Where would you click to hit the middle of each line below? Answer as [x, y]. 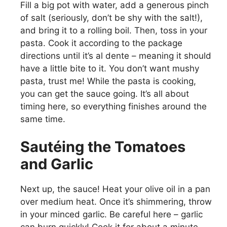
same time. [43, 119]
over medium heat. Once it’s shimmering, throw [116, 202]
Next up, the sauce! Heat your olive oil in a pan [115, 189]
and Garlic [57, 164]
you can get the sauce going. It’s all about [105, 93]
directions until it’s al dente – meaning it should [116, 55]
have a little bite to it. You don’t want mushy [110, 68]
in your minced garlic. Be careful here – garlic [111, 215]
